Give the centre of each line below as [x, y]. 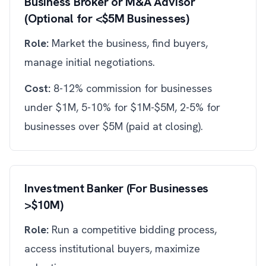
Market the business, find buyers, [128, 43]
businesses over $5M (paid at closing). [114, 126]
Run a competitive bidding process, [133, 229]
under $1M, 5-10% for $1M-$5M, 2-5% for [122, 107]
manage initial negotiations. [90, 62]
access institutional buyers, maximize [112, 248]
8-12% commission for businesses [131, 88]
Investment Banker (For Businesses [117, 188]
